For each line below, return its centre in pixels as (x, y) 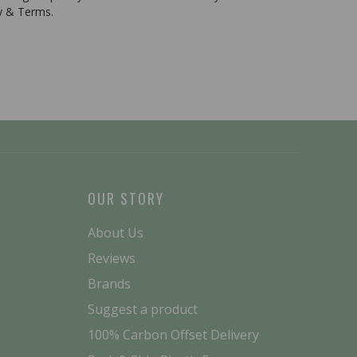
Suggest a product (142, 310)
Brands (109, 284)
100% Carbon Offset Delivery (173, 335)
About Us (115, 233)
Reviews (111, 259)
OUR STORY (126, 199)
